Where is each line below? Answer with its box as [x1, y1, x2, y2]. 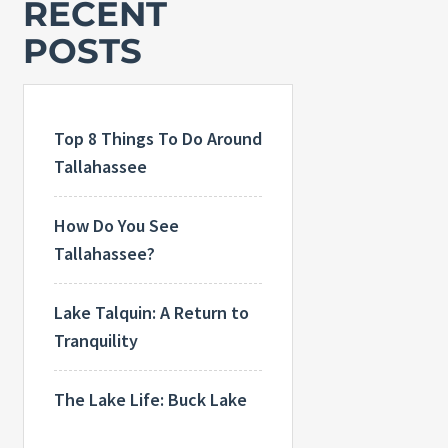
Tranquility [53, 328, 138, 352]
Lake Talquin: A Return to [53, 300, 249, 324]
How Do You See [53, 213, 179, 237]
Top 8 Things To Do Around [53, 126, 262, 150]
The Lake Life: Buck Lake [53, 387, 247, 411]
